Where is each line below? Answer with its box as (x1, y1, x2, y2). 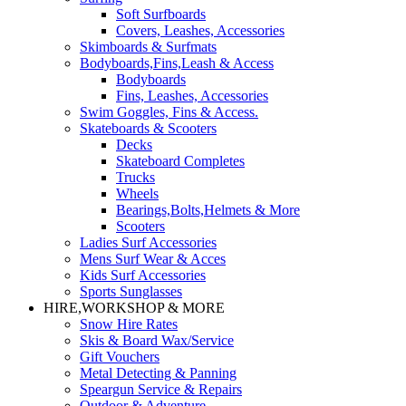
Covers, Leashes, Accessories (116, 23, 285, 38)
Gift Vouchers (80, 349, 159, 364)
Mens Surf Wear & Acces (80, 251, 226, 266)
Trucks (116, 169, 155, 185)
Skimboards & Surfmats (80, 39, 217, 54)
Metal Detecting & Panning (80, 365, 237, 381)
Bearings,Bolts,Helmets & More (116, 202, 300, 217)
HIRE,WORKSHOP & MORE (43, 300, 225, 315)
